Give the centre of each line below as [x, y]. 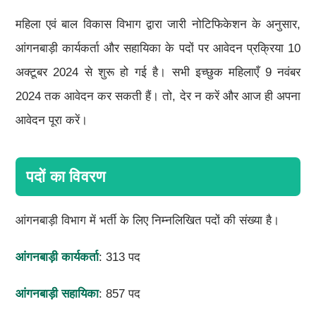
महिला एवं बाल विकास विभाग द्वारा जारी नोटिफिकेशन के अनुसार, [158, 24]
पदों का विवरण [66, 176]
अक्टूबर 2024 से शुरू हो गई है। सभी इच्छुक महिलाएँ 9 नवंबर [158, 72]
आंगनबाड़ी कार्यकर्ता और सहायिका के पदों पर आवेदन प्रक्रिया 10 [158, 48]
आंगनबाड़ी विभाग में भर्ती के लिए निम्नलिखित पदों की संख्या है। [147, 220]
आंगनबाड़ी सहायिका [57, 293]
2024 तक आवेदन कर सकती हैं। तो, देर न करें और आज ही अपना [158, 96]
